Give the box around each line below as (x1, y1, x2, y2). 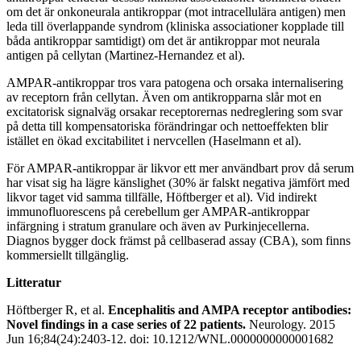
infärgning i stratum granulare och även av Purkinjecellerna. (6, 218, 309, 233)
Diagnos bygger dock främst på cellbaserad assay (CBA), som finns (6, 233, 351, 247)
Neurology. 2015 (246, 317, 335, 331)
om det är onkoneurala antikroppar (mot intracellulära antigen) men (6, 4, 346, 19)
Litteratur (6, 275, 61, 289)
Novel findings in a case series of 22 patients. (6, 317, 246, 331)
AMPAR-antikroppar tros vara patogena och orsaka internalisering (6, 75, 343, 89)
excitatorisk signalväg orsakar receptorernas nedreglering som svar (6, 104, 342, 118)
